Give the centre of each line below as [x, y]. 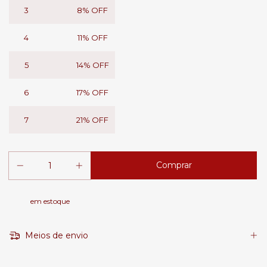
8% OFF [92, 10]
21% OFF [92, 120]
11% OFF [92, 38]
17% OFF [92, 93]
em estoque [50, 201]
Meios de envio [55, 236]
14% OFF [92, 65]
